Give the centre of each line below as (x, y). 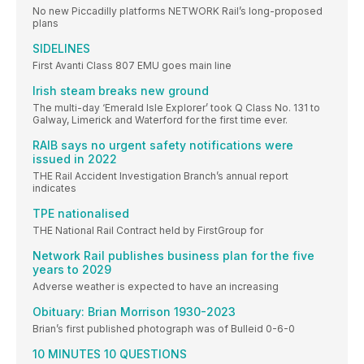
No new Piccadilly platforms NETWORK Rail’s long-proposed (178, 11)
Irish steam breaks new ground (121, 91)
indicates (54, 188)
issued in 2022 (75, 159)
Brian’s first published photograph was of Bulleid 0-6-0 (164, 329)
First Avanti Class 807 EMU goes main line (132, 66)
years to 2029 (72, 270)
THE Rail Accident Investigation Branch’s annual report (160, 176)
